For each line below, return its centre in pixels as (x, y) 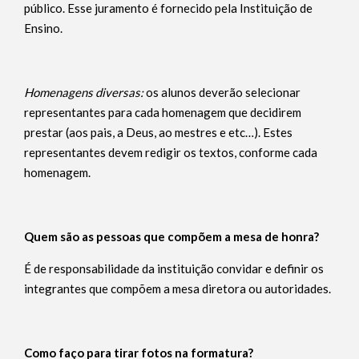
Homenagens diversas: (85, 92)
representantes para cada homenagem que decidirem (163, 112)
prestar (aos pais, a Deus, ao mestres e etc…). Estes (158, 132)
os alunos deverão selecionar (223, 92)
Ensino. (44, 28)
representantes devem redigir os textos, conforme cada (171, 152)
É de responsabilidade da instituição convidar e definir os (174, 268)
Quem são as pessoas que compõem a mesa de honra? (171, 236)
